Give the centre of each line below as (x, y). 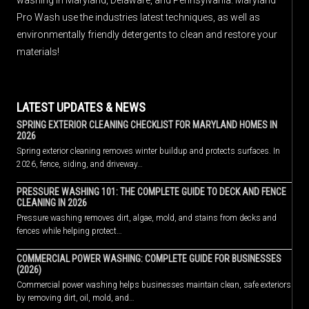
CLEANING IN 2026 (52, 202)
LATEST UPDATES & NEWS (81, 107)
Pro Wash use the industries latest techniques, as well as (138, 17)
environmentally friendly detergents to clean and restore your (147, 34)
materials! (38, 51)
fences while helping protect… (69, 231)
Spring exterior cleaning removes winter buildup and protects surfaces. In (148, 151)
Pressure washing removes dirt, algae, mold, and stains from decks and (147, 218)
